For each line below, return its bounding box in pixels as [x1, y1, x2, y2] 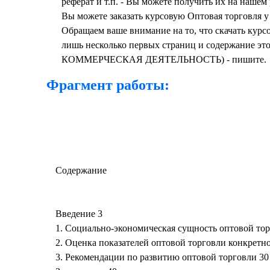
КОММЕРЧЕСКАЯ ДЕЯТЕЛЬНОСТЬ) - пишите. [61, 54, 266, 65]
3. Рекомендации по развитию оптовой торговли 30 [55, 252, 269, 263]
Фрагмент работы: [46, 77, 169, 93]
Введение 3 [55, 209, 102, 219]
